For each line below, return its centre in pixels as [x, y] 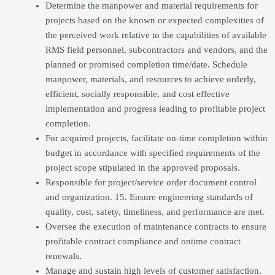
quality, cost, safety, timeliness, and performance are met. [155, 211]
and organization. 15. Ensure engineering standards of [149, 197]
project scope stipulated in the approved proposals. [142, 167]
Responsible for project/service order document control [151, 182]
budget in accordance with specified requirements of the [153, 153]
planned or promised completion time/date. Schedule [146, 64]
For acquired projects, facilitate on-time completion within [156, 138]
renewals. [63, 256]
